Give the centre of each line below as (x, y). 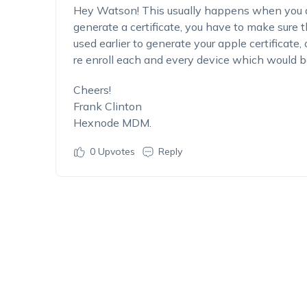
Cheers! (92, 90)
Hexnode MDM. (112, 123)
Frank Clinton (107, 106)
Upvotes (115, 151)
